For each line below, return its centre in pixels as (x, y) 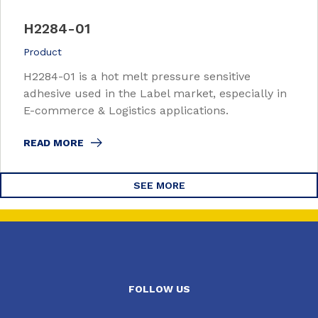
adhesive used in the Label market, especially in (155, 93)
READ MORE (54, 142)
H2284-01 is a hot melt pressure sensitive (137, 76)
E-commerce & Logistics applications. (126, 110)
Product (43, 51)
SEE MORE (159, 185)
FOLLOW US (159, 289)
